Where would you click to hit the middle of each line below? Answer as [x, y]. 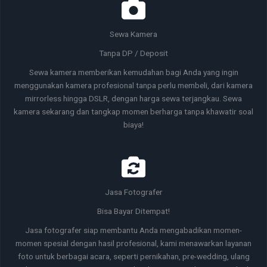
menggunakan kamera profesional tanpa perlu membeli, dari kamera [133, 85]
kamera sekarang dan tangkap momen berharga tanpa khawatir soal [133, 111]
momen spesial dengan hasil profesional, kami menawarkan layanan [133, 243]
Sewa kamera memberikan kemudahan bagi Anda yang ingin [133, 72]
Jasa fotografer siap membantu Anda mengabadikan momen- [133, 230]
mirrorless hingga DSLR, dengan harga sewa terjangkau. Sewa [133, 98]
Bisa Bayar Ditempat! [133, 211]
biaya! [133, 124]
